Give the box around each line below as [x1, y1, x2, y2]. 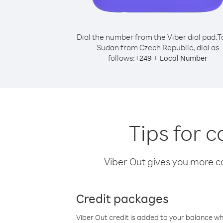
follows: [108, 53, 135, 63]
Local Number [160, 53, 208, 63]
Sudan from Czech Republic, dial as [97, 42, 219, 52]
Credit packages [76, 190, 169, 206]
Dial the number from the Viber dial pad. [76, 32, 217, 42]
